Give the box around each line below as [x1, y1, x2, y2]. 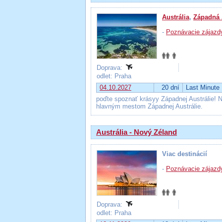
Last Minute [186, 84, 220, 91]
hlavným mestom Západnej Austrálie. [96, 103, 203, 110]
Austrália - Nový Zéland [96, 128, 177, 136]
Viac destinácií [162, 150, 207, 158]
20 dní [162, 84, 179, 91]
